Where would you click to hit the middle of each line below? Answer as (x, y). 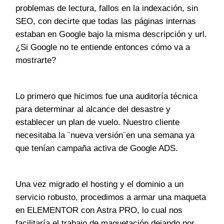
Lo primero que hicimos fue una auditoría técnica (107, 96)
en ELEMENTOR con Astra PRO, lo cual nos (99, 210)
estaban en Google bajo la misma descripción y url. (111, 34)
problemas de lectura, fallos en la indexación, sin (107, 8)
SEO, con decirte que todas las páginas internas (106, 21)
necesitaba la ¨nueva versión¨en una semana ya (105, 135)
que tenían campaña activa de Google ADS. (97, 148)
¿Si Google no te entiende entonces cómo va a (103, 47)
